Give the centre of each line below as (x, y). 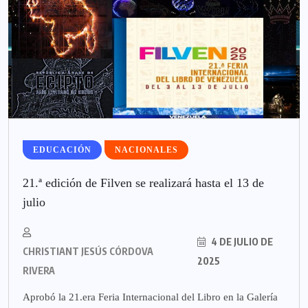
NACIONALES (146, 150)
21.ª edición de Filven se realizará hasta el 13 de (143, 183)
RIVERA (39, 270)
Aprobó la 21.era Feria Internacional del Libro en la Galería (150, 297)
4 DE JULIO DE (241, 241)
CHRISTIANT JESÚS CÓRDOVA (88, 251)
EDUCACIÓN (62, 150)
